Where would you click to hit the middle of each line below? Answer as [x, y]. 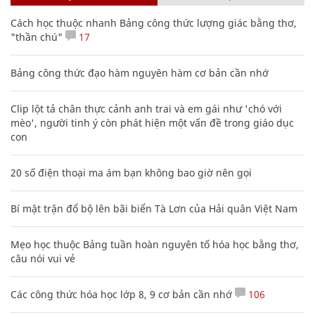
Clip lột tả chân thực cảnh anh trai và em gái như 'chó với [146, 108]
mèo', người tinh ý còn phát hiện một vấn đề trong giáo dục [152, 122]
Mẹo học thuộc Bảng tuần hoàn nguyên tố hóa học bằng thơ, [155, 244]
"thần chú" [37, 37]
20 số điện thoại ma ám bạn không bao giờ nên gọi [131, 172]
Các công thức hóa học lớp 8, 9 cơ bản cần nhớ [121, 294]
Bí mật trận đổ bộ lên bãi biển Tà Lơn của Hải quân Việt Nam [154, 208]
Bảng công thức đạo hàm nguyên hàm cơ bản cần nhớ [140, 72]
